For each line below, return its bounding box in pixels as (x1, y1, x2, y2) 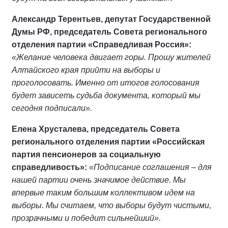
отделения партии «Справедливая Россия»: (12, 40, 191, 49)
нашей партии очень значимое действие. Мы (12, 176, 186, 184)
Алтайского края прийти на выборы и (12, 66, 160, 74)
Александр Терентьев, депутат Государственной (12, 15, 211, 23)
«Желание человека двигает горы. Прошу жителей (12, 53, 211, 62)
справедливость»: (12, 163, 89, 172)
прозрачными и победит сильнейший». (12, 214, 161, 222)
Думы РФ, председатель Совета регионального (12, 27, 207, 36)
